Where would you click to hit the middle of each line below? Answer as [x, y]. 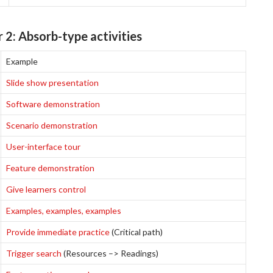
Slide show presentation [52, 83]
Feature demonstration [50, 168]
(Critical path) [136, 232]
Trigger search [34, 253]
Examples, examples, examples [64, 211]
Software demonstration [53, 104]
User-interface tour [43, 147]
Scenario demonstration [52, 125]
